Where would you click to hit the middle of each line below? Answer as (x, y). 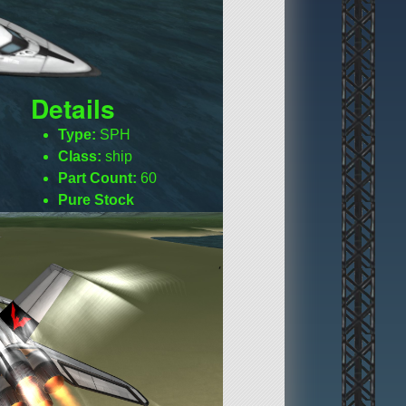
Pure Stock (97, 200)
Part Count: (98, 179)
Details (73, 109)
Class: (80, 157)
